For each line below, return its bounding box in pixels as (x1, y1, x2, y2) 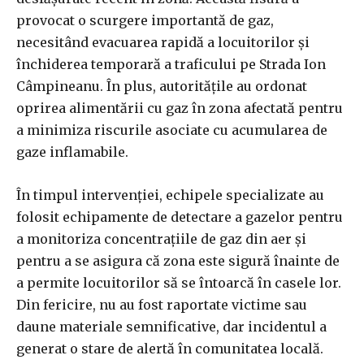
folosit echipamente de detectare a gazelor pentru (16, 209, 343, 226)
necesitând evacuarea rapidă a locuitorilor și (16, 34, 310, 51)
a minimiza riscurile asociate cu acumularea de (16, 122, 327, 139)
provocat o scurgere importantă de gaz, (16, 12, 274, 29)
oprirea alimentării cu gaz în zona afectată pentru (16, 100, 343, 117)
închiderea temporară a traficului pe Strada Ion (16, 56, 326, 73)
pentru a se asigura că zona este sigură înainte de (16, 253, 340, 270)
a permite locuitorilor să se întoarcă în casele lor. (16, 275, 341, 292)
